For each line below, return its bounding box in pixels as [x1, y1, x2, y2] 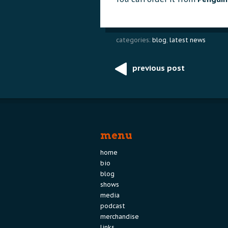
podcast [100, 202, 125, 210]
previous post [132, 63, 185, 73]
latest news [169, 36, 206, 44]
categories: [116, 36, 151, 44]
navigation [100, 82, 161, 95]
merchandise [100, 212, 139, 220]
